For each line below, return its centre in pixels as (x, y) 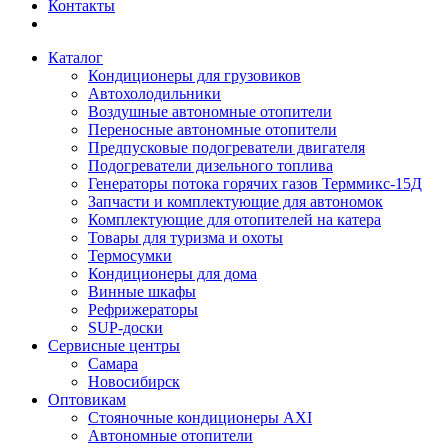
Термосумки (130, 256)
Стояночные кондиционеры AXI (200, 418)
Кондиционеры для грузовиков (194, 76)
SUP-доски (125, 328)
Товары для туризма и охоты (185, 238)
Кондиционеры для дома (172, 274)
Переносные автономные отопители (212, 130)
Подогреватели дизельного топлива (210, 166)
